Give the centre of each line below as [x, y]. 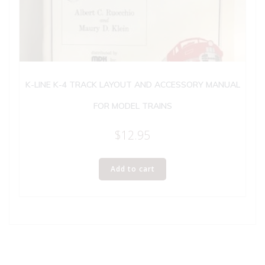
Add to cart [132, 169]
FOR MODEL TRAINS [132, 106]
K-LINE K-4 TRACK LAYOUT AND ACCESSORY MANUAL [132, 84]
